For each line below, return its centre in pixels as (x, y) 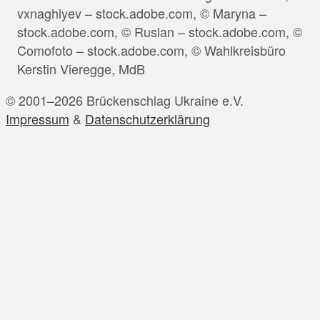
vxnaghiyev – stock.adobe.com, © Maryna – (142, 12)
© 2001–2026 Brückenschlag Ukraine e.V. (125, 100)
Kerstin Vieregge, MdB (81, 68)
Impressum (37, 118)
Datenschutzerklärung (147, 118)
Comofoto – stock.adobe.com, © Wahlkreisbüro (151, 50)
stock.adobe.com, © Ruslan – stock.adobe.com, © (160, 31)
